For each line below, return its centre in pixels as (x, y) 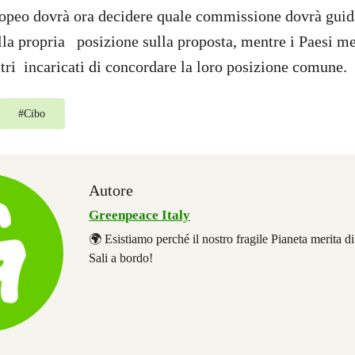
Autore (111, 190)
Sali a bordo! (121, 258)
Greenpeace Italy (139, 215)
